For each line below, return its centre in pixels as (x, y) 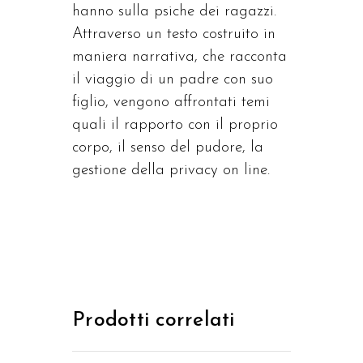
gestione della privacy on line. (171, 171)
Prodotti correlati (154, 320)
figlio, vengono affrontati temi (171, 102)
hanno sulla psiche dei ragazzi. (174, 12)
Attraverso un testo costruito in (174, 34)
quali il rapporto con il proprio (175, 125)
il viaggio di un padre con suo (173, 80)
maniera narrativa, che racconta (179, 57)
